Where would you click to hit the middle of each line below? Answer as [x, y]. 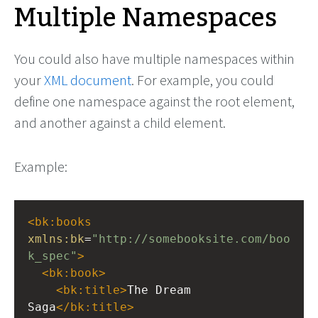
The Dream [159, 290]
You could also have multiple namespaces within [154, 59]
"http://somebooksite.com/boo [191, 239]
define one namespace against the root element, [154, 101]
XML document [88, 80]
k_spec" [53, 256]
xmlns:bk [56, 239]
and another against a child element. [120, 122]
